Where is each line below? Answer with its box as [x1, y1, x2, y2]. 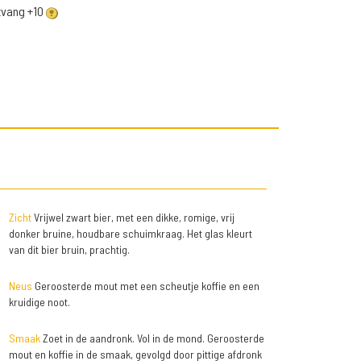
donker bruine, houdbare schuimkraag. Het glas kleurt [8, 226, 252, 241]
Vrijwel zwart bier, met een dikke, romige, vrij [31, 210, 234, 225]
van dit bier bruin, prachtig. [8, 243, 130, 257]
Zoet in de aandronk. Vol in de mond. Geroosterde [39, 331, 264, 346]
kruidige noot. [8, 295, 70, 309]
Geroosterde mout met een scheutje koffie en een [31, 279, 259, 293]
